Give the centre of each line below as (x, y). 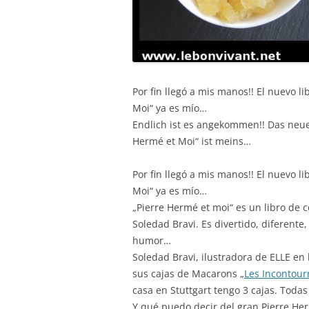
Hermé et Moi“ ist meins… (192, 141)
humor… (152, 240)
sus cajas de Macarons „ (188, 273)
